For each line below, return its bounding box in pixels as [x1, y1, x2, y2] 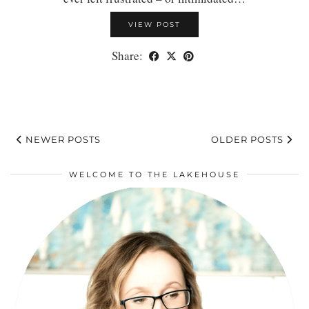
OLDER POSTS [211, 133, 286, 145]
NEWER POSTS [23, 133, 101, 145]
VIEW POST [128, 19, 181, 29]
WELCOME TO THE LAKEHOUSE [69, 169, 240, 179]
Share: [112, 47, 146, 63]
